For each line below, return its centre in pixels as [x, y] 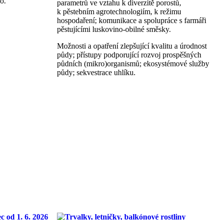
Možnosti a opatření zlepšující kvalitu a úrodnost [132, 46]
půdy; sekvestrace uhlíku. [96, 72]
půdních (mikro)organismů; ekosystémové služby [133, 63]
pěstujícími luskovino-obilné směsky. [114, 29]
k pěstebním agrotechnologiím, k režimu [119, 11]
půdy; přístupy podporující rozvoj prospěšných [129, 55]
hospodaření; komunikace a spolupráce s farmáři [131, 20]
